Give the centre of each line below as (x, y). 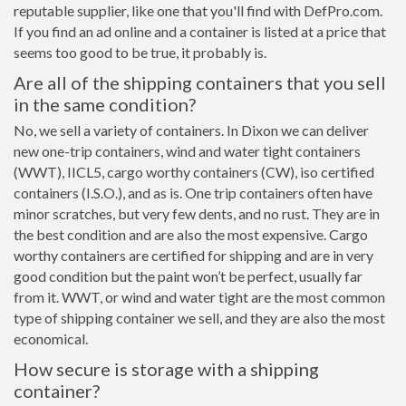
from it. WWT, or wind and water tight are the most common (199, 297)
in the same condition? (105, 104)
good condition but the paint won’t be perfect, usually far (188, 276)
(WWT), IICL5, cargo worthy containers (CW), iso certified (194, 172)
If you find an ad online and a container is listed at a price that (200, 31)
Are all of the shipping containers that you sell (200, 82)
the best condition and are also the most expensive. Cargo (191, 234)
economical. (51, 338)
